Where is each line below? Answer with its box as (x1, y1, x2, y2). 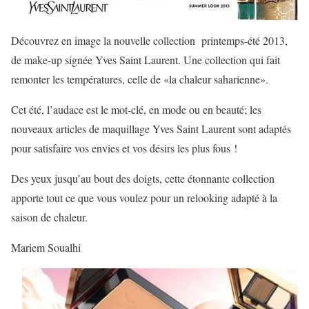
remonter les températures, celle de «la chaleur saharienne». (11, 72, 268, 87)
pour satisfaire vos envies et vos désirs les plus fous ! (11, 141, 237, 156)
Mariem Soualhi (11, 240, 81, 255)
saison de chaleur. (11, 210, 88, 225)
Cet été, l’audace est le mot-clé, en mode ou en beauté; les (11, 102, 261, 117)
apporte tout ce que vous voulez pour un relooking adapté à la (11, 190, 277, 206)
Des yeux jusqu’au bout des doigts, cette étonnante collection (11, 171, 275, 186)
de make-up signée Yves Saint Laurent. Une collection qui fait (11, 52, 280, 68)
